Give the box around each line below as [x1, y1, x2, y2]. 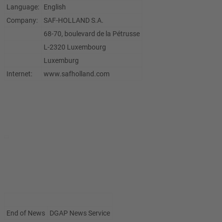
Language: [6, 3, 39, 11]
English [44, 3, 66, 11]
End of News [6, 209, 45, 217]
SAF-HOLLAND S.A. [44, 16, 104, 24]
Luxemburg [44, 56, 79, 64]
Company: [6, 16, 38, 24]
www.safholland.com [44, 70, 110, 78]
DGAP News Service [50, 209, 110, 217]
